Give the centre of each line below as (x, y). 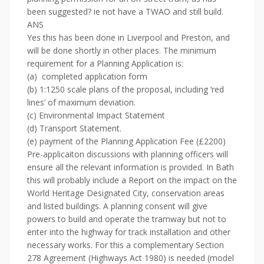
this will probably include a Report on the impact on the (132, 180)
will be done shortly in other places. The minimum (122, 50)
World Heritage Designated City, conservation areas (126, 193)
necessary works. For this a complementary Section (126, 245)
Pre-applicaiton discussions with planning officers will (128, 154)
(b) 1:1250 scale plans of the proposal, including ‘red (126, 89)
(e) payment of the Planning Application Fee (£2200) (126, 141)
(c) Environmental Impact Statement (96, 115)
